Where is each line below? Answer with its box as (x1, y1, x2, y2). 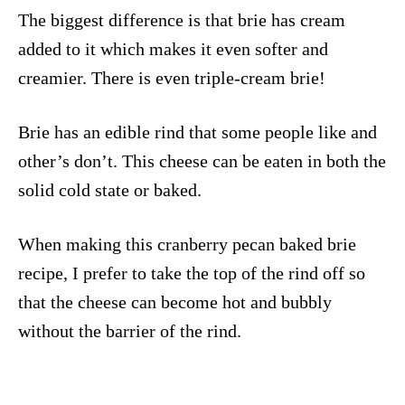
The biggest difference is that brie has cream (18, 9, 345, 30)
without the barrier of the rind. (18, 320, 241, 341)
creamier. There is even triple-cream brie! (18, 67, 325, 88)
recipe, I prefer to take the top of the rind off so (18, 262, 365, 283)
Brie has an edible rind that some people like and (18, 121, 377, 142)
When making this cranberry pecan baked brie (18, 233, 356, 254)
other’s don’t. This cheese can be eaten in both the (18, 150, 386, 171)
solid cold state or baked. (18, 179, 202, 200)
